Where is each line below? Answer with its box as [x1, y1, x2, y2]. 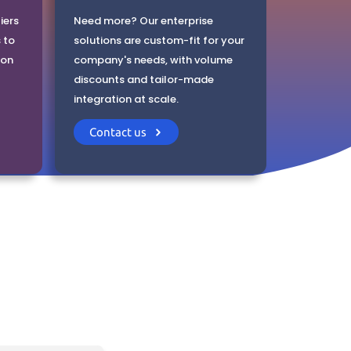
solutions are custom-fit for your [74, 33, 244, 49]
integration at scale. [74, 92, 179, 107]
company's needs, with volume [74, 52, 233, 68]
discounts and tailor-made [74, 72, 214, 88]
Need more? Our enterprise [74, 13, 213, 29]
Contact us [89, 125, 147, 139]
